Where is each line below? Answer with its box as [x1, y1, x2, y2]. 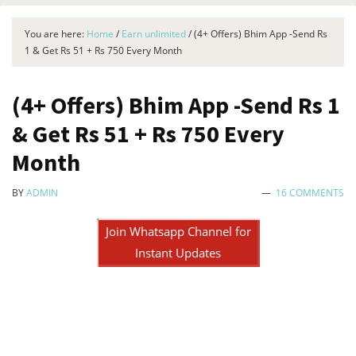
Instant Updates [135, 245, 221, 261]
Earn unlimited [122, 27, 186, 41]
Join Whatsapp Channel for [105, 223, 251, 239]
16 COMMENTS [276, 186, 344, 199]
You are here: [25, 27, 87, 41]
